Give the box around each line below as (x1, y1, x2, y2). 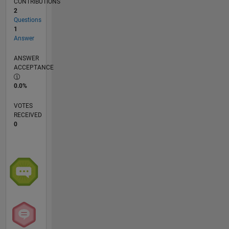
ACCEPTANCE (13, 64, 54, 72)
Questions (13, 16, 41, 24)
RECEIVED (13, 111, 42, 119)
